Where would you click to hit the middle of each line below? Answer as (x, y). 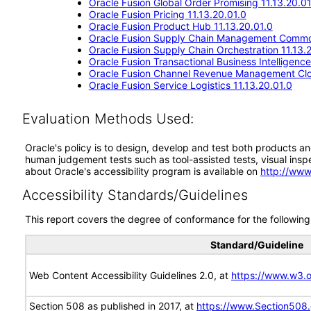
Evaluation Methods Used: (108, 119)
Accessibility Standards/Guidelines (135, 195)
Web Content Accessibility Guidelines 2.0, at (130, 275)
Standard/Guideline (257, 245)
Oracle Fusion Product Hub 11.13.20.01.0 (180, 26)
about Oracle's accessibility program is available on (143, 171)
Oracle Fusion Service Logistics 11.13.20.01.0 (190, 85)
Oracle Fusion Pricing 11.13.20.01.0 (167, 14)
